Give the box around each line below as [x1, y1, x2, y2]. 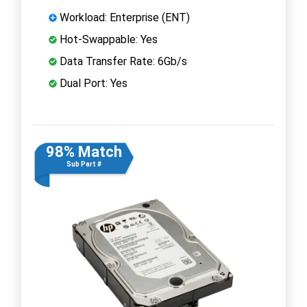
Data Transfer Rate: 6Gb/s [57, 54, 187, 68]
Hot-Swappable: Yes [57, 32, 158, 46]
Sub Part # [66, 160, 101, 168]
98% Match [45, 143, 122, 160]
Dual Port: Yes [57, 76, 127, 90]
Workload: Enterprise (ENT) [57, 10, 190, 24]
